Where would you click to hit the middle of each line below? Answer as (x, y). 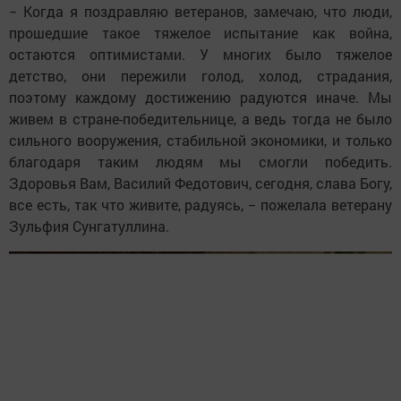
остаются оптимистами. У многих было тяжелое (200, 54)
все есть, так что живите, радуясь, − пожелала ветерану (200, 204)
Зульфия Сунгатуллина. (89, 226)
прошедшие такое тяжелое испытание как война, (200, 32)
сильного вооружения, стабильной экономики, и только (200, 140)
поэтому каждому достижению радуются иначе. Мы (200, 97)
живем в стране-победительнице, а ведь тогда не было (200, 118)
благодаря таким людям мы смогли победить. (200, 161)
